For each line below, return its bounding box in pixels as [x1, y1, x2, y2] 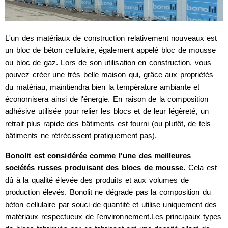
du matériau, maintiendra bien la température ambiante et [5, 82, 200, 92]
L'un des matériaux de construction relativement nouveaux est [5, 34, 217, 43]
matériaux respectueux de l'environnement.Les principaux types [5, 212, 222, 221]
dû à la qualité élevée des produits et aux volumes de [5, 176, 189, 185]
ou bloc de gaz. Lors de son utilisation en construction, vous [5, 58, 211, 67]
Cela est [188, 163, 217, 173]
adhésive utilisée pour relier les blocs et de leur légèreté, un [5, 107, 209, 116]
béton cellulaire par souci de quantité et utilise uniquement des [5, 200, 217, 209]
